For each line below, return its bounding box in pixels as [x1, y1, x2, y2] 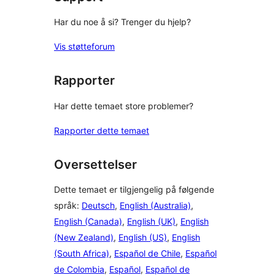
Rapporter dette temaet [54, 125, 149, 136]
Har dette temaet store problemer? [54, 100, 193, 111]
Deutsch [82, 200, 115, 211]
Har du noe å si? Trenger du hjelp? [54, 17, 191, 28]
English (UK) [127, 216, 176, 227]
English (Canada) [54, 216, 122, 227]
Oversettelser [54, 157, 137, 172]
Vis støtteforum [54, 41, 115, 52]
